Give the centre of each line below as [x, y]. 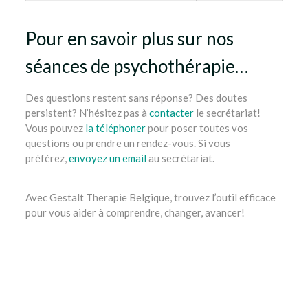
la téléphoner [115, 128]
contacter [171, 113]
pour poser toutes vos [197, 128]
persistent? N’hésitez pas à [87, 113]
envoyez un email [107, 158]
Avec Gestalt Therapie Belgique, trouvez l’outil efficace [150, 197]
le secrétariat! [227, 113]
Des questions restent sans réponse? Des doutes [136, 98]
